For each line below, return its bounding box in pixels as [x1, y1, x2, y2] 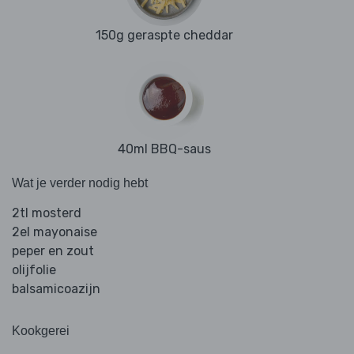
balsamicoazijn [12, 281, 100, 297]
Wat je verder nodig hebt [12, 176, 148, 190]
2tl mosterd [12, 205, 81, 221]
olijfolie [12, 262, 56, 278]
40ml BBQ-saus [118, 141, 211, 157]
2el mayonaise [12, 224, 97, 240]
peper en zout [12, 243, 94, 259]
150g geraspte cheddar [96, 28, 233, 43]
